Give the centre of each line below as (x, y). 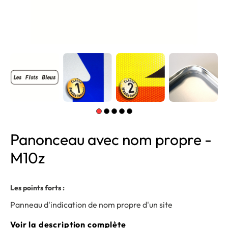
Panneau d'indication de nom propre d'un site (91, 205)
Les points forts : (37, 188)
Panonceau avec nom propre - (111, 139)
